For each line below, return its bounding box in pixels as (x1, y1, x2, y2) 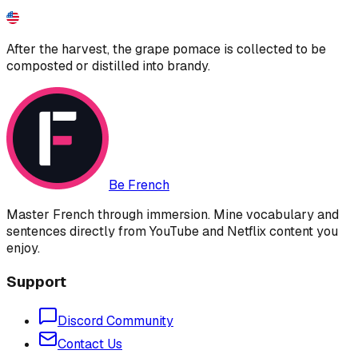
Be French (109, 176, 169, 193)
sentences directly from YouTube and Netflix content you (6, 222, 338, 240)
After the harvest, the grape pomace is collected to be (6, 40, 326, 58)
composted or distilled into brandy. (6, 57, 210, 74)
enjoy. (6, 239, 40, 257)
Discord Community (58, 312, 173, 330)
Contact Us (58, 336, 122, 353)
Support (6, 271, 66, 292)
